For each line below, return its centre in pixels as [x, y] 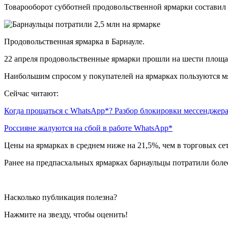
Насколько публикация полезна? [61, 197]
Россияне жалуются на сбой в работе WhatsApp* [88, 128]
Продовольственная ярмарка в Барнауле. [74, 41]
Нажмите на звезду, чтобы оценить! [66, 214]
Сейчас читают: [31, 93]
